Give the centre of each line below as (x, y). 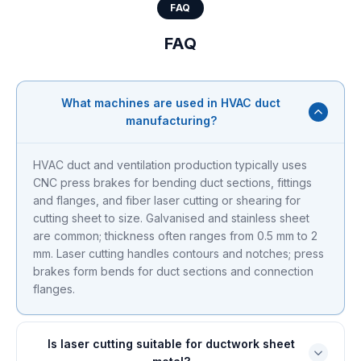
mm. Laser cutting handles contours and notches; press (178, 253)
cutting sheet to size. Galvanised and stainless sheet (171, 218)
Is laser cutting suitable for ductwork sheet (171, 344)
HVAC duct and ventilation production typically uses (170, 165)
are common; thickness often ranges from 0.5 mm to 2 (175, 236)
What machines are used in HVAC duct (171, 103)
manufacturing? (171, 120)
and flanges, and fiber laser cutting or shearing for (167, 200)
